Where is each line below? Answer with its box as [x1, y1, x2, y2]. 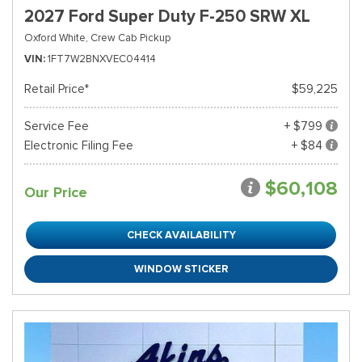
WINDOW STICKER [133, 262, 229, 276]
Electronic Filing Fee [24, 138, 133, 153]
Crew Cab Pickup [90, 31, 170, 44]
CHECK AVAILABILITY [126, 228, 236, 242]
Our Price [24, 183, 87, 201]
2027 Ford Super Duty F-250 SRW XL [24, 6, 310, 27]
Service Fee [24, 119, 89, 133]
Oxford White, [24, 31, 88, 44]
